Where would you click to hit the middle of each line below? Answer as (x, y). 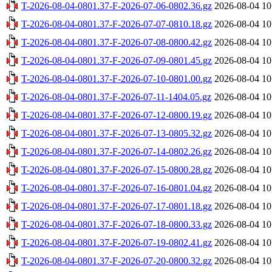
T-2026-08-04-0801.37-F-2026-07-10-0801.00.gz (117, 78)
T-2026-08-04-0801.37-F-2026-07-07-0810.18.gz (117, 24)
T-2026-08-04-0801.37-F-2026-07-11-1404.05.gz (116, 97)
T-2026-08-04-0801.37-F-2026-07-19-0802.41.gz (117, 242)
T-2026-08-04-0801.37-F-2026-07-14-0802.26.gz (117, 151)
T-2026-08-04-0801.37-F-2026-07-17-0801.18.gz (117, 206)
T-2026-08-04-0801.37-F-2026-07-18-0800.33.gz (117, 224)
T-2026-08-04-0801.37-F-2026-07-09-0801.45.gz (117, 60)
